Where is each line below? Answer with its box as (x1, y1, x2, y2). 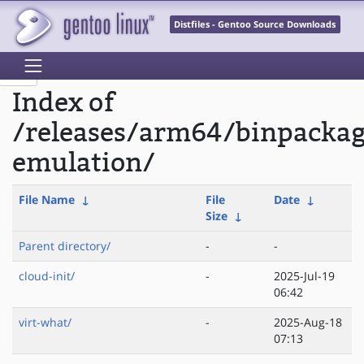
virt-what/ (19, 314, 71, 331)
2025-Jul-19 (274, 268, 335, 284)
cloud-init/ (19, 268, 75, 284)
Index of (12, 88, 115, 119)
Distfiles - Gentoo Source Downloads (174, 19, 336, 31)
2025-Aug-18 (274, 314, 342, 331)
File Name (19, 192, 75, 208)
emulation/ (12, 148, 155, 179)
